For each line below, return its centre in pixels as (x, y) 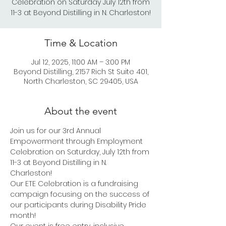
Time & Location (81, 43)
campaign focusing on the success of (81, 194)
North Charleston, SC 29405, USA (81, 81)
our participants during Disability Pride (79, 205)
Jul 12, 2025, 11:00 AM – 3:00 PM (81, 62)
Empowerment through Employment (77, 142)
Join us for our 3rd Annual (56, 131)
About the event (81, 111)
